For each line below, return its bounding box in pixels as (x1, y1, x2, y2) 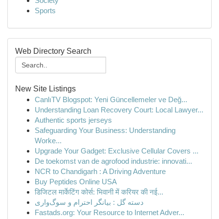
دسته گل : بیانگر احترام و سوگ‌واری (35, 198, 144, 206)
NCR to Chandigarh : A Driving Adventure (35, 167, 166, 175)
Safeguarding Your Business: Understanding (35, 126, 175, 134)
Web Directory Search (15, 47, 91, 55)
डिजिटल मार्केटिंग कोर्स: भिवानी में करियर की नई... (35, 188, 163, 196)
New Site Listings (15, 85, 76, 93)
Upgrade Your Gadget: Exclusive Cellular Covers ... (35, 147, 198, 155)
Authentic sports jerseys (35, 116, 112, 124)
